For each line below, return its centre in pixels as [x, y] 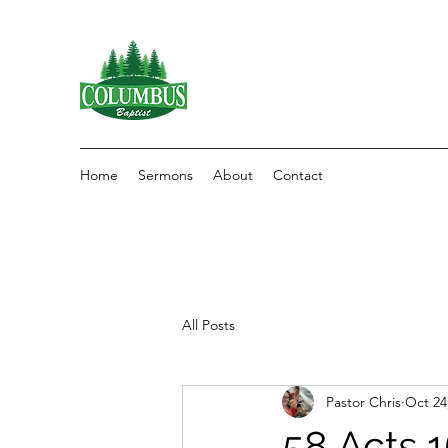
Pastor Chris [363, 401]
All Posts [208, 324]
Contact [298, 175]
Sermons [165, 175]
